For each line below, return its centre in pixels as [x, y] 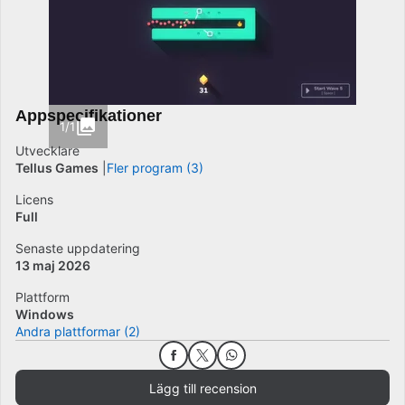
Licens [34, 199]
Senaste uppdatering [78, 248]
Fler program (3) [155, 168]
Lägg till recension [202, 388]
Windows [45, 314]
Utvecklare [47, 151]
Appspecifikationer [89, 116]
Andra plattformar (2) [78, 331]
